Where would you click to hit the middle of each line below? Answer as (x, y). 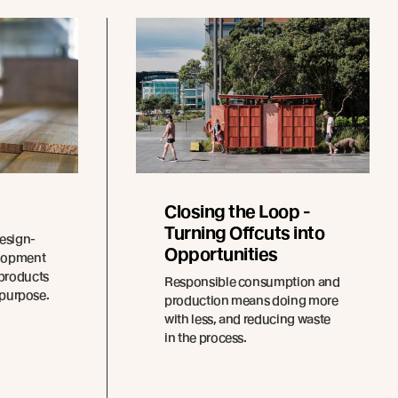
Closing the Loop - (238, 212)
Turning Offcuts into (245, 234)
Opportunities (221, 255)
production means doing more (251, 301)
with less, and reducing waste (247, 319)
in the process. (206, 338)
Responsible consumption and (252, 282)
